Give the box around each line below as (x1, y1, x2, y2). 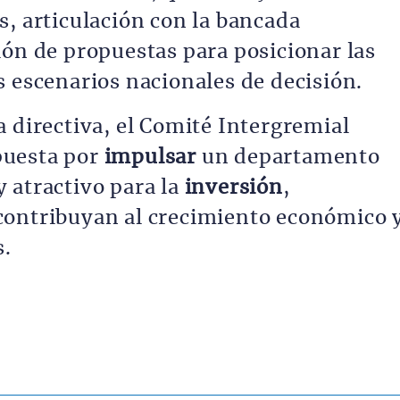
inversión (179, 178, 283, 197)
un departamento (201, 147, 380, 167)
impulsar (104, 147, 202, 167)
